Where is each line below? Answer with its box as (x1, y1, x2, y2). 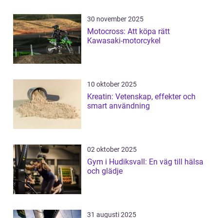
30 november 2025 (87, 15, 144, 23)
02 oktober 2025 (87, 145, 137, 153)
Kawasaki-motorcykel (87, 36, 161, 45)
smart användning (87, 101, 150, 110)
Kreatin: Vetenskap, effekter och (87, 91, 196, 101)
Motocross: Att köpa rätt (87, 26, 170, 36)
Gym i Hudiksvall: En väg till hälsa (87, 157, 203, 166)
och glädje (87, 166, 123, 176)
